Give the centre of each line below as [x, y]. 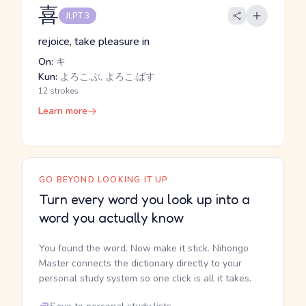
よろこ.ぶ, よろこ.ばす [106, 77]
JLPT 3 [78, 16]
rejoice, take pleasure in [94, 42]
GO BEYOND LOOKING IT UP [104, 180]
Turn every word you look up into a [144, 199]
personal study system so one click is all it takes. [145, 278]
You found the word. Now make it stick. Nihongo [144, 248]
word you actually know [111, 218]
